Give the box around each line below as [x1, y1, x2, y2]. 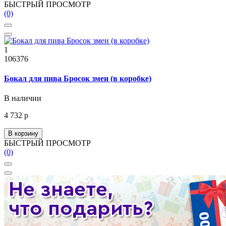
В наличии [4, 94, 41, 103]
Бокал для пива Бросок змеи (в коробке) [4, 74, 151, 83]
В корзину [8, 130, 38, 138]
